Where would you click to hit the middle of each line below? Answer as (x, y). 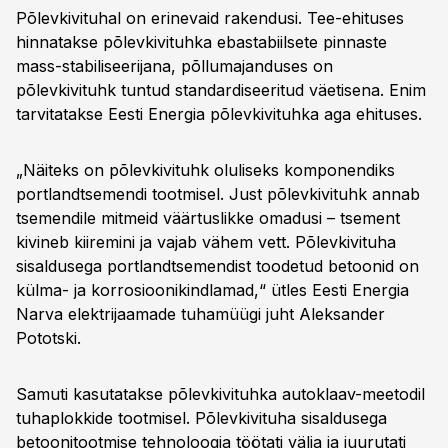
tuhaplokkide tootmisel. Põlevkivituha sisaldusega (201, 418)
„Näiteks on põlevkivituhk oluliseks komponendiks (205, 170)
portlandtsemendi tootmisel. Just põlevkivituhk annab (218, 194)
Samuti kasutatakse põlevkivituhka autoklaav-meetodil (220, 394)
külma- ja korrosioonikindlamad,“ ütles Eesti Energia (212, 290)
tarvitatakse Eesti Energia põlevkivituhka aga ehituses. (219, 114)
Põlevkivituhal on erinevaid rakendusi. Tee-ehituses (210, 18)
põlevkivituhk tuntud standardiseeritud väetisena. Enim (221, 90)
